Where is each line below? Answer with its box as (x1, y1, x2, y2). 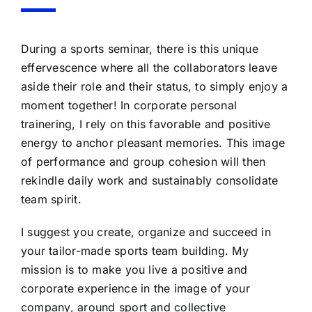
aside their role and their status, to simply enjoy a (20, 79, 288, 93)
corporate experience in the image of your (20, 281, 250, 295)
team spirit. (20, 192, 81, 206)
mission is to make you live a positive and (20, 263, 248, 276)
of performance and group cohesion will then (20, 155, 266, 169)
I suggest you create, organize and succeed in (20, 225, 271, 239)
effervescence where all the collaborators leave (20, 61, 278, 75)
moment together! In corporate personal (20, 98, 237, 112)
